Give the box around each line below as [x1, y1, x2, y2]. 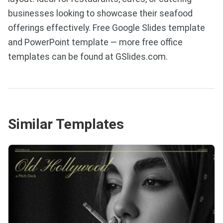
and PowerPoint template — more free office [8, 37, 183, 47]
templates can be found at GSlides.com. [8, 51, 168, 62]
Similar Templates [8, 116, 124, 133]
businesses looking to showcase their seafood [8, 8, 193, 18]
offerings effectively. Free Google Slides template [8, 22, 205, 33]
